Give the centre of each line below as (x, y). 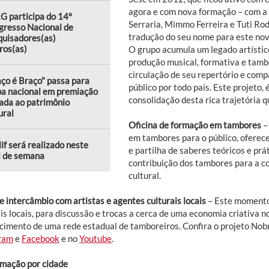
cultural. (145, 175)
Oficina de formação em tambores (195, 125)
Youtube (95, 238)
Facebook (41, 238)
